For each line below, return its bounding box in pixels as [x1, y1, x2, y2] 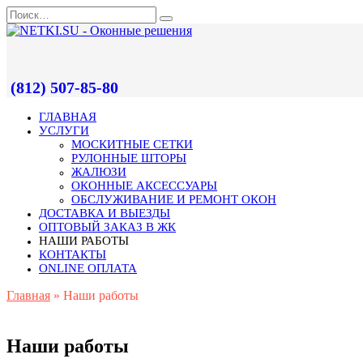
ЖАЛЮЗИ [71, 165, 126, 178]
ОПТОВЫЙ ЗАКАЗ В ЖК [39, 220, 176, 233]
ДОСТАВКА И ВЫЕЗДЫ [39, 207, 170, 220]
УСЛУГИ [39, 124, 89, 137]
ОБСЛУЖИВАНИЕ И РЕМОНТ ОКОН [71, 193, 276, 206]
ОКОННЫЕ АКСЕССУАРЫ [71, 179, 217, 192]
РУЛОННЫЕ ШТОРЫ [71, 152, 186, 164]
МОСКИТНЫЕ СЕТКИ [71, 138, 193, 151]
